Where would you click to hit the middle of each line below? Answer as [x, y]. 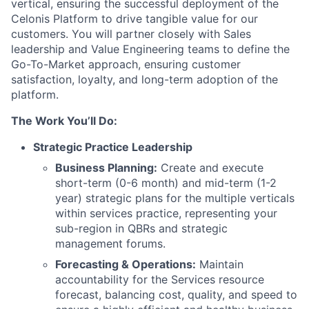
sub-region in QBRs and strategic [141, 228]
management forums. [110, 243]
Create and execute [210, 168]
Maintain [220, 264]
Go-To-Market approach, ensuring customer [126, 64]
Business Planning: [106, 168]
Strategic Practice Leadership [113, 147]
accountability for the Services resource [160, 279]
